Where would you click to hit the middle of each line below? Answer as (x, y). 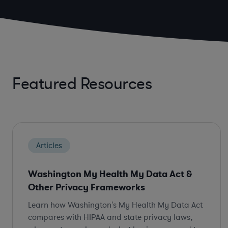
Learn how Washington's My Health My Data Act (115, 205)
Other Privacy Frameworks (87, 188)
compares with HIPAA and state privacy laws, (110, 218)
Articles (49, 146)
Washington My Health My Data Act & (110, 174)
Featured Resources (82, 84)
